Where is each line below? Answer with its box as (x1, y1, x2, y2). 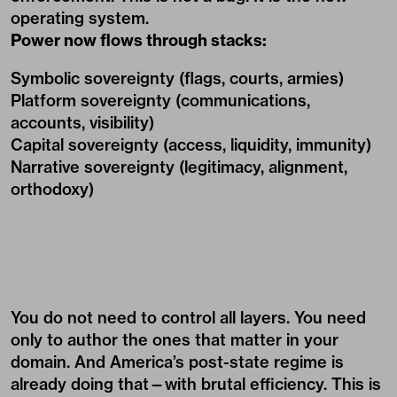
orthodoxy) (11, 179, 94, 199)
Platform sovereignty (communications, (11, 90, 310, 111)
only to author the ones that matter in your (11, 330, 339, 350)
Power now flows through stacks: (11, 30, 267, 51)
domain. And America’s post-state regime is (11, 352, 344, 372)
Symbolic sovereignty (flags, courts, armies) (11, 68, 344, 89)
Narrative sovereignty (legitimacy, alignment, (11, 157, 347, 177)
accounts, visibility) (11, 113, 154, 133)
